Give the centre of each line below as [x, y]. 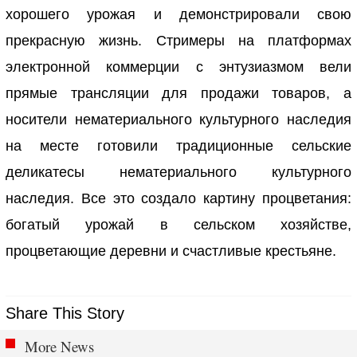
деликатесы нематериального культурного [178, 173]
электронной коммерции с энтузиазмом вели [178, 67]
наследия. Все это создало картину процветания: [178, 199]
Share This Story [65, 314]
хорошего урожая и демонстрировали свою [178, 15]
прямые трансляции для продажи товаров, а [178, 94]
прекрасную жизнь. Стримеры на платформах [178, 41]
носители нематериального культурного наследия [178, 120]
